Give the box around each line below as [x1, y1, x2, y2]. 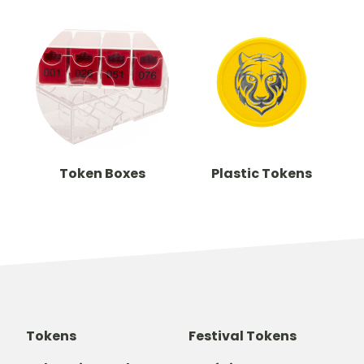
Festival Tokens [188, 327, 297, 346]
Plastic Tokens [211, 164, 312, 184]
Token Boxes [59, 164, 145, 184]
